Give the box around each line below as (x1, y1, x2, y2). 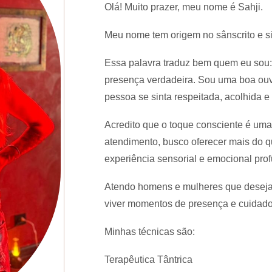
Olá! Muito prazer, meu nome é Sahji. (104, 2, 263, 13)
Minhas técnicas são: (104, 226, 195, 237)
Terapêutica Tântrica (104, 254, 193, 265)
